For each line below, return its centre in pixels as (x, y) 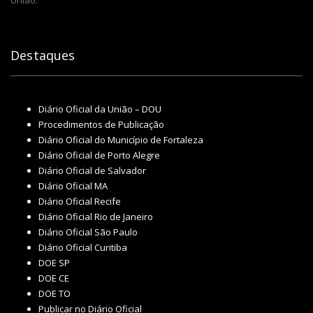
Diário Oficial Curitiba (83, 248)
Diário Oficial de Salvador (92, 171)
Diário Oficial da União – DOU (100, 109)
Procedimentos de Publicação (101, 125)
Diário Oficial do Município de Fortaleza (121, 140)
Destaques (43, 56)
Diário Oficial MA (73, 186)
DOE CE (54, 278)
